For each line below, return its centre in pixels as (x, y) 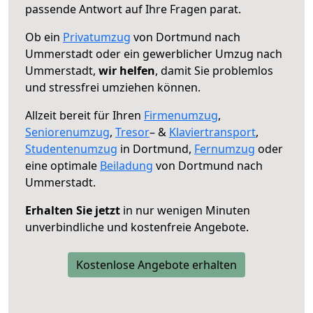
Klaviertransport (212, 132)
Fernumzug (225, 148)
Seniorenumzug (67, 132)
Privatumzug (97, 37)
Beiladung (126, 165)
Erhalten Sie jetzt (73, 210)
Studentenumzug (71, 148)
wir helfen (127, 70)
